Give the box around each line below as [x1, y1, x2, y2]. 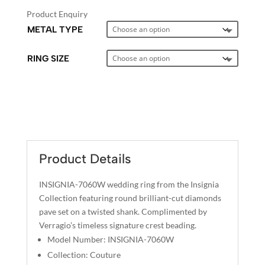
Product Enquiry [26, 8, 88, 19]
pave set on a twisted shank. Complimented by [38, 206, 207, 216]
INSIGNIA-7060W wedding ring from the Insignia [38, 179, 219, 189]
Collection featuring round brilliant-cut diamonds [38, 192, 221, 203]
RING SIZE [27, 53, 69, 64]
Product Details [38, 150, 131, 167]
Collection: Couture [47, 249, 121, 260]
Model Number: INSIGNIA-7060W [47, 234, 174, 244]
